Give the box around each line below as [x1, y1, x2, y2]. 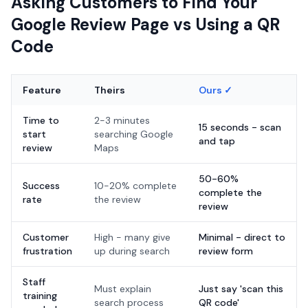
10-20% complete [94, 179, 177, 192]
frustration [23, 245, 72, 257]
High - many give [94, 231, 170, 243]
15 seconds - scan [199, 121, 281, 133]
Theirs [94, 84, 125, 96]
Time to [23, 114, 59, 126]
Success [23, 179, 60, 192]
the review [94, 193, 141, 206]
